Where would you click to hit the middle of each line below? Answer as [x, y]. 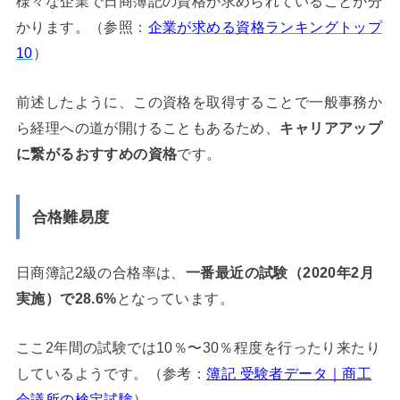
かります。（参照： [82, 26]
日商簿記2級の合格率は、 [100, 272]
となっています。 [175, 298]
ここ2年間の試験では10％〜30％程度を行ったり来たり [198, 348]
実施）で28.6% [66, 298]
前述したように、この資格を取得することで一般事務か [199, 102]
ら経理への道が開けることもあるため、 [148, 128]
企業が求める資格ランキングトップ [265, 26]
